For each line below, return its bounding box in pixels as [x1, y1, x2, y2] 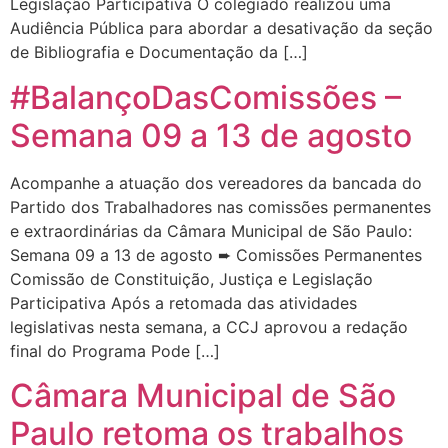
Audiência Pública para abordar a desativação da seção [10, 18, 433, 39]
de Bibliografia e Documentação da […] [10, 42, 308, 63]
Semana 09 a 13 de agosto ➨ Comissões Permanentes [10, 244, 422, 265]
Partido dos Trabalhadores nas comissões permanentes [10, 196, 431, 217]
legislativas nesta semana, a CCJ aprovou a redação [10, 316, 408, 337]
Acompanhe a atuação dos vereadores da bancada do [10, 172, 422, 193]
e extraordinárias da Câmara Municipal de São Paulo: [10, 220, 412, 241]
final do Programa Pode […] [10, 340, 220, 361]
